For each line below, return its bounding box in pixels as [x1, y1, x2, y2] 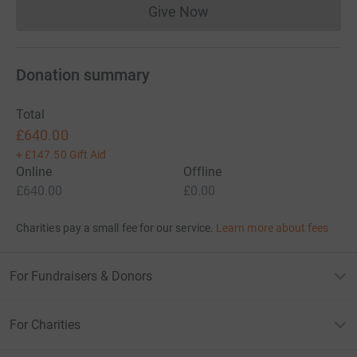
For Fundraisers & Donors [10, 268, 152, 284]
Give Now [147, 2, 210, 20]
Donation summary [16, 65, 150, 84]
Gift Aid [69, 147, 107, 161]
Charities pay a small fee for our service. [16, 221, 214, 234]
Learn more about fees [216, 221, 329, 234]
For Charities [10, 316, 80, 332]
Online [16, 163, 53, 179]
